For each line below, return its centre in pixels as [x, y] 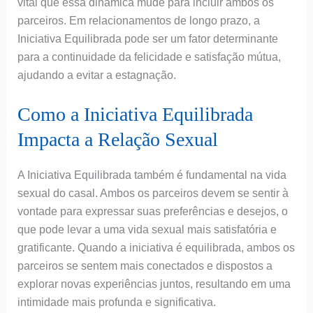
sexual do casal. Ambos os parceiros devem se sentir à [153, 194]
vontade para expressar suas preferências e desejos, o [152, 212]
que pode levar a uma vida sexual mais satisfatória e [147, 230]
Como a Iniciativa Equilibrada [135, 115]
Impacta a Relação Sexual [117, 140]
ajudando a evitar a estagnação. [96, 75]
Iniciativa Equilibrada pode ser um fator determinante [147, 38]
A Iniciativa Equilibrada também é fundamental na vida [152, 175]
